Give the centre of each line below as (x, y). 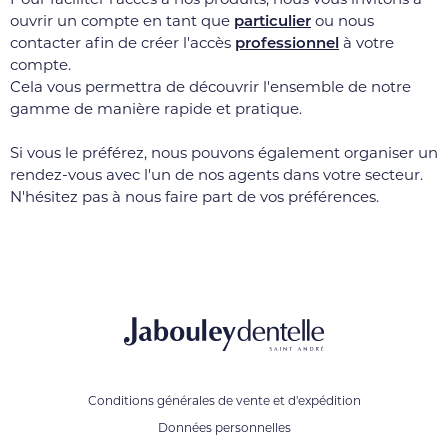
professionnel (287, 43)
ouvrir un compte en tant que (122, 21)
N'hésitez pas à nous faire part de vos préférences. (194, 197)
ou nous (342, 21)
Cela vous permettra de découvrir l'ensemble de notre (210, 87)
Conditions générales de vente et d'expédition (224, 401)
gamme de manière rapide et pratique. (156, 109)
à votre (368, 43)
